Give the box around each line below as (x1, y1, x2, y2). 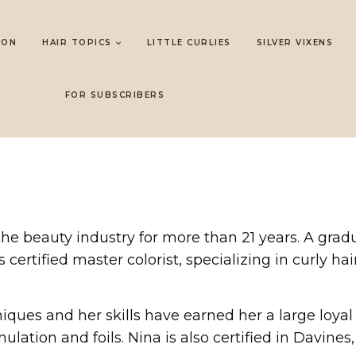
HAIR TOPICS (42, 37, 112, 48)
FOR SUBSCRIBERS (64, 90, 164, 100)
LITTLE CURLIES (146, 37, 231, 48)
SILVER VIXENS (256, 37, 334, 48)
